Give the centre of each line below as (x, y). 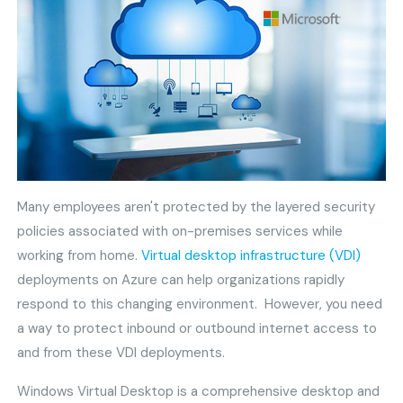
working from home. (80, 256)
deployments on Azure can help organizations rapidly (181, 280)
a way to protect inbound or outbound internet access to (197, 329)
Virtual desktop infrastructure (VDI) (251, 256)
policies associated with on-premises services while (180, 232)
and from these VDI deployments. (121, 353)
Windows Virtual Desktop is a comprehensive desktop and (199, 392)
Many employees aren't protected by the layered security (197, 207)
